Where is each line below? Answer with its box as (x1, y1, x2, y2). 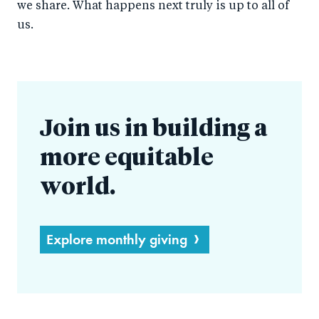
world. (40, 176, 115, 199)
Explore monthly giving (46, 230, 187, 248)
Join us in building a (40, 117, 267, 141)
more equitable (40, 147, 214, 170)
